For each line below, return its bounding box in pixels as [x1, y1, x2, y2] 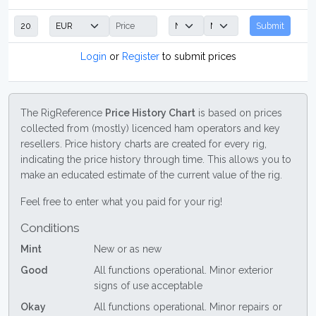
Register [121, 51, 159, 62]
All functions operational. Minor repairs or [93, 301, 282, 312]
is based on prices [195, 107, 282, 119]
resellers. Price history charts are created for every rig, [20, 138, 267, 150]
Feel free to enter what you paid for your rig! [20, 196, 222, 207]
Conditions [20, 221, 80, 235]
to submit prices [159, 51, 236, 62]
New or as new [93, 243, 162, 255]
